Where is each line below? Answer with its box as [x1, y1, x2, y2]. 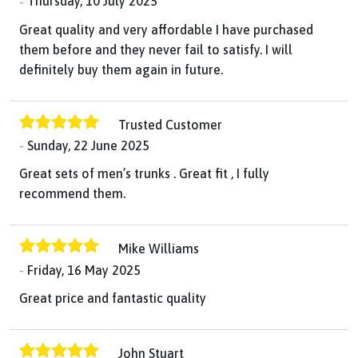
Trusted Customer [118, 117, 222, 133]
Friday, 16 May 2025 [27, 263, 141, 278]
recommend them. [19, 186, 125, 201]
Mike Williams [118, 241, 199, 257]
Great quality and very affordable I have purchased [19, 22, 313, 37]
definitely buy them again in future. [19, 62, 223, 77]
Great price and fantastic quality [19, 291, 206, 306]
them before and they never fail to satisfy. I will [19, 42, 292, 57]
